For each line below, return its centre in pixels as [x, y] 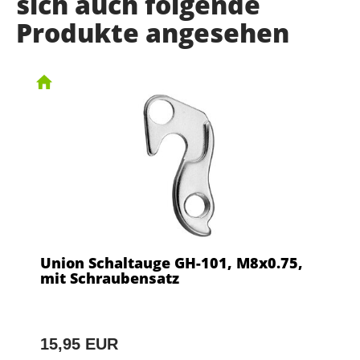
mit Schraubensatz [110, 278]
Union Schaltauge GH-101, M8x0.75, [172, 263]
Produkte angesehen [153, 33]
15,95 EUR [79, 344]
